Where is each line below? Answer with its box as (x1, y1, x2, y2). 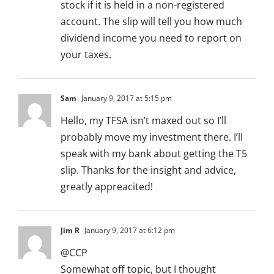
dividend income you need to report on (61, 31, 242, 45)
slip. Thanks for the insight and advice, (61, 163, 236, 177)
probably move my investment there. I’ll (61, 130, 243, 144)
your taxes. (61, 48, 111, 62)
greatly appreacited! (61, 180, 153, 194)
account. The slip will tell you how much (61, 15, 242, 29)
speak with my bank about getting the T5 (61, 147, 247, 161)
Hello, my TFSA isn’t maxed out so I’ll (61, 114, 226, 128)
